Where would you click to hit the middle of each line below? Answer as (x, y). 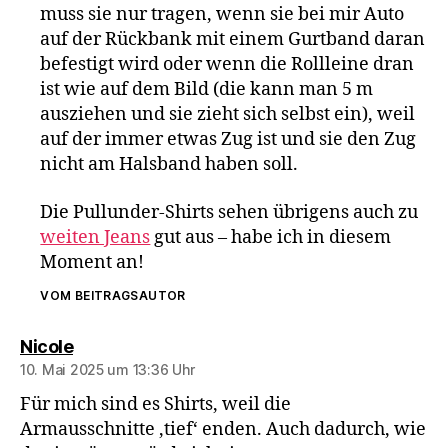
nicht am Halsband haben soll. (169, 164)
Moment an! (92, 262)
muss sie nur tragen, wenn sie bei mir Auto (222, 14)
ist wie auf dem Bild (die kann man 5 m (207, 89)
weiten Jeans (95, 237)
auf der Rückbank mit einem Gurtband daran (233, 39)
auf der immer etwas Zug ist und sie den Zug (228, 139)
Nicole (46, 346)
